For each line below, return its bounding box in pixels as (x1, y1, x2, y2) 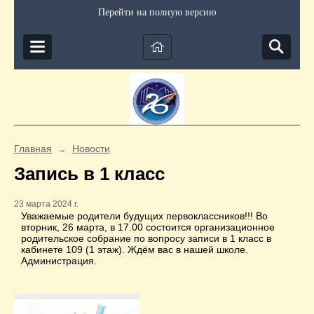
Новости (71, 143, 110, 154)
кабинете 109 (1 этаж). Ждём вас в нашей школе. (21, 244, 248, 256)
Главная (14, 143, 52, 154)
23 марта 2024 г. (14, 199, 78, 210)
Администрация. (21, 255, 97, 267)
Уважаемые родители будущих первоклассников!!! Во (21, 210, 268, 222)
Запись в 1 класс (14, 163, 165, 184)
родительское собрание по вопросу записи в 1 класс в (21, 233, 271, 245)
